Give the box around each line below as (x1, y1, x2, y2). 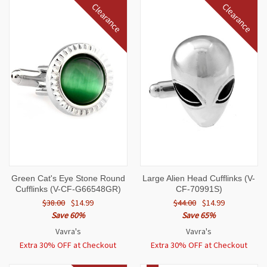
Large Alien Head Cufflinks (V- (142, 173, 256, 184)
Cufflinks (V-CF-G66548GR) (15, 184, 121, 194)
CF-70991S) (175, 184, 222, 194)
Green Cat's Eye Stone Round (11, 173, 125, 184)
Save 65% (182, 210, 216, 221)
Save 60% (51, 210, 85, 221)
